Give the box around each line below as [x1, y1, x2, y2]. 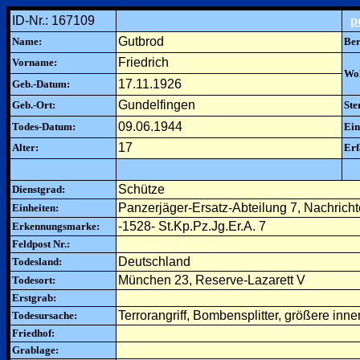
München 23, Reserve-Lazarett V [118, 273, 305, 287]
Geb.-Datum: [12, 78, 70, 90]
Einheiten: [12, 202, 59, 214]
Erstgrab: [12, 292, 56, 304]
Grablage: [12, 344, 59, 356]
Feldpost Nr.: [12, 238, 70, 250]
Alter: [12, 141, 39, 153]
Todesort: [12, 274, 55, 286]
